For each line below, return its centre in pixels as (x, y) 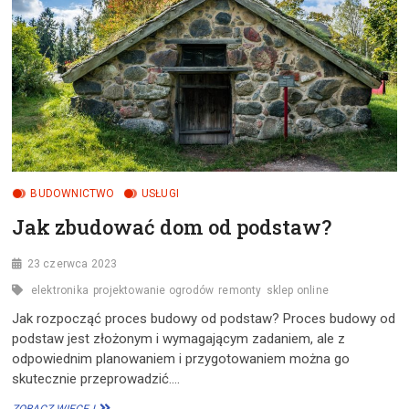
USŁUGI (160, 193)
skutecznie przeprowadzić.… (96, 378)
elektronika (60, 290)
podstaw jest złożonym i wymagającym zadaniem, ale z (179, 338)
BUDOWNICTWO (73, 193)
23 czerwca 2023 (72, 263)
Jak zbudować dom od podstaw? (172, 226)
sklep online (298, 290)
